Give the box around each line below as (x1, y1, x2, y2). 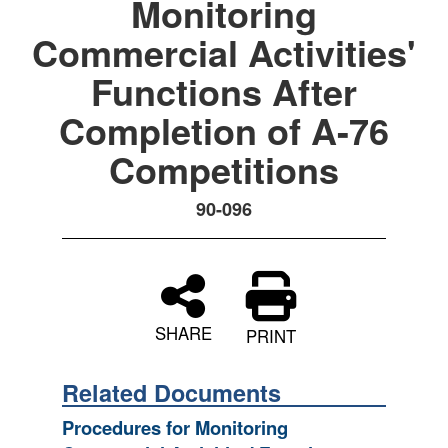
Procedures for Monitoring (62, 414, 288, 441)
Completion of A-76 (59, 104, 389, 156)
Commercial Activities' (32, 26, 416, 78)
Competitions (109, 143, 339, 195)
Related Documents (62, 376, 281, 409)
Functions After (91, 65, 357, 117)
